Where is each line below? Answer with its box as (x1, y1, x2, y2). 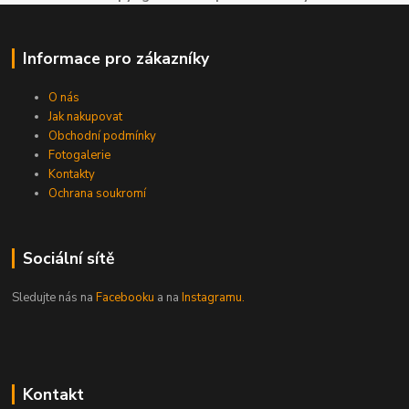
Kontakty (48, 166, 96, 183)
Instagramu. (182, 288, 246, 306)
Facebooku (96, 288, 155, 306)
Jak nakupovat (48, 109, 123, 125)
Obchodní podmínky (48, 128, 157, 144)
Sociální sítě (22, 247, 114, 269)
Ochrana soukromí (48, 185, 147, 202)
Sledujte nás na (12, 288, 97, 306)
